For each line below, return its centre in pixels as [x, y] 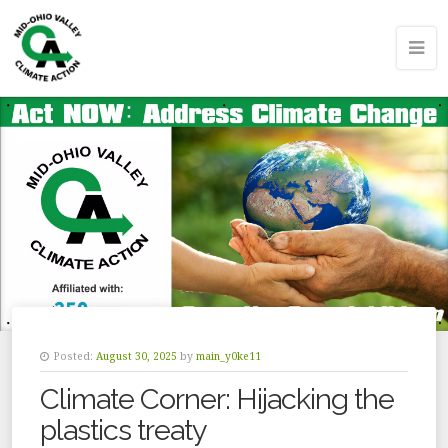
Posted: [73, 356]
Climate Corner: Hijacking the [217, 399]
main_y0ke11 [228, 356]
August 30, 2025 [136, 356]
